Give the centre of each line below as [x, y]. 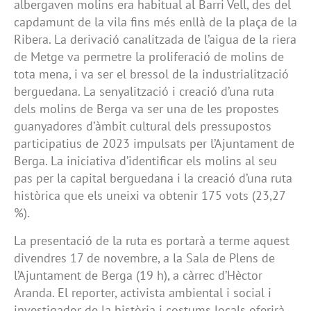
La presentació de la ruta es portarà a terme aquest [152, 240]
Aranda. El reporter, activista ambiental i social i [143, 292]
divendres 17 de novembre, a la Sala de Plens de [144, 258]
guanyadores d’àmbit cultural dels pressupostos [143, 126]
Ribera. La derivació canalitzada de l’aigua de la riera [155, 40]
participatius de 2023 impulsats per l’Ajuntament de [154, 144]
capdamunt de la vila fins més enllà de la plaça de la [155, 22]
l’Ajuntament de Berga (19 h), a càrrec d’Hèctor [138, 275]
